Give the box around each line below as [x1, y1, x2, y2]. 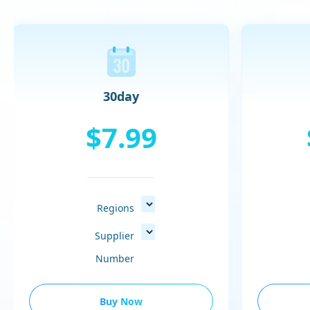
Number [95, 252, 135, 266]
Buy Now [100, 295, 143, 309]
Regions [97, 201, 135, 215]
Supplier [95, 228, 135, 242]
